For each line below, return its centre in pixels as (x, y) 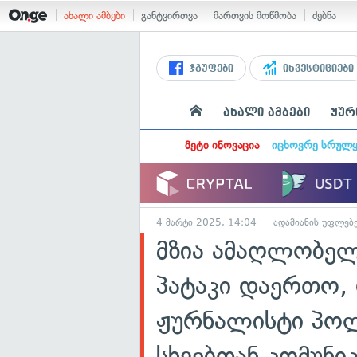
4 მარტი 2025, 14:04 (206, 222)
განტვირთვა (169, 16)
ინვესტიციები (317, 69)
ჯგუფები (210, 69)
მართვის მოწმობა (255, 16)
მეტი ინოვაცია (222, 145)
